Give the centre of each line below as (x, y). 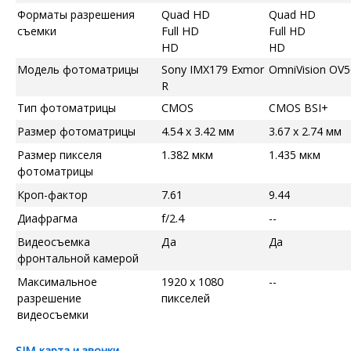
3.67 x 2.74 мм (305, 131)
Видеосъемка (54, 241)
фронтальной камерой (78, 258)
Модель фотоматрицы (78, 69)
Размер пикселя (60, 154)
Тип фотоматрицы (67, 107)
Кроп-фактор (52, 194)
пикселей (186, 298)
